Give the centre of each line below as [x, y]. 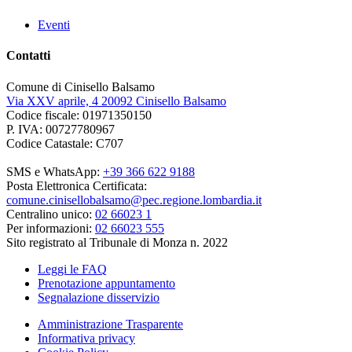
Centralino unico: [51, 214]
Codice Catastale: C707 [65, 143]
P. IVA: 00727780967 [60, 129]
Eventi [54, 25]
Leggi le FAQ [72, 269]
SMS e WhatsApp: [55, 171]
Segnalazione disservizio [99, 297]
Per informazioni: [51, 228]
